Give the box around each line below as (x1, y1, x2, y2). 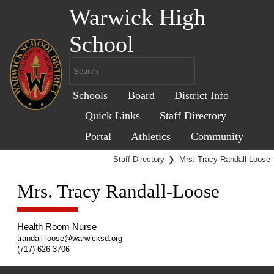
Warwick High (69, 4, 206, 31)
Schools (73, 89, 108, 102)
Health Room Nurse (17, 221, 97, 232)
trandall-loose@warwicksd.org (17, 234, 123, 243)
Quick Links (85, 109, 141, 122)
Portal (85, 130, 112, 143)
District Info (174, 89, 229, 102)
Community (190, 130, 243, 143)
